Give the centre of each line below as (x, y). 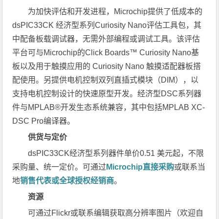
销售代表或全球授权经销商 (67, 181)
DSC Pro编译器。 (44, 121)
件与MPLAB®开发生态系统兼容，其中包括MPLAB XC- (109, 108)
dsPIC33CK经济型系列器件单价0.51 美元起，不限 (116, 153)
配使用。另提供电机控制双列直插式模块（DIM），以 (106, 80)
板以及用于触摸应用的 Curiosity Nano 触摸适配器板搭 (107, 66)
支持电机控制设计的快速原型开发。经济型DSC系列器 (107, 94)
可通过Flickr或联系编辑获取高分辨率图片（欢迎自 (116, 213)
